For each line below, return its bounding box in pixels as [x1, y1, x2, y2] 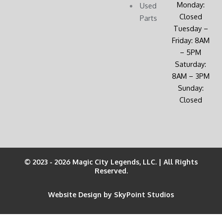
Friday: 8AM [171, 35, 210, 45]
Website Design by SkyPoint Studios [48, 190, 174, 199]
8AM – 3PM [171, 71, 210, 80]
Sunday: [177, 83, 204, 92]
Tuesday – [173, 23, 208, 33]
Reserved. [94, 166, 128, 175]
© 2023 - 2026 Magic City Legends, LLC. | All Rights [24, 158, 198, 166]
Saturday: [175, 59, 206, 68]
